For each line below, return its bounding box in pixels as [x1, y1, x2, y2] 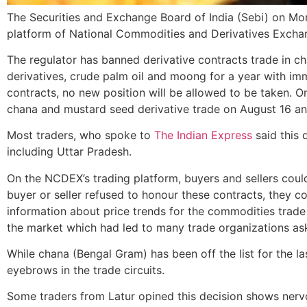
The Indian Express [154, 128, 252, 143]
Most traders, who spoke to [7, 128, 154, 143]
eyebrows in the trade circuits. [7, 263, 164, 278]
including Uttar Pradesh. [7, 145, 132, 159]
